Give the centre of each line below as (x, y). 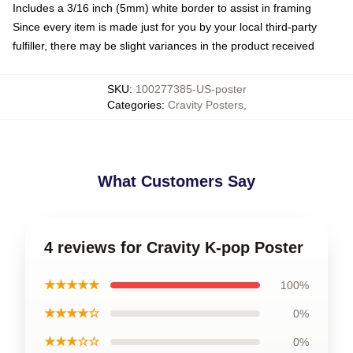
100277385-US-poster (191, 89)
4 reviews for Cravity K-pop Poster (174, 247)
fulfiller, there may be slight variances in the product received (163, 45)
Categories (134, 104)
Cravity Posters (205, 104)
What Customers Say (176, 181)
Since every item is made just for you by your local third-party (165, 26)
